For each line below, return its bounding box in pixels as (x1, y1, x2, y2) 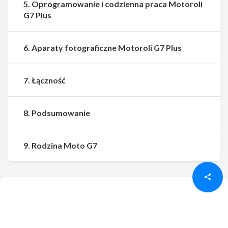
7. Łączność (23, 75, 66, 85)
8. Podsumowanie (23, 108, 90, 118)
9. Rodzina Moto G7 (23, 140, 97, 150)
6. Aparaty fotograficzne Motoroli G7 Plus (23, 43, 182, 52)
